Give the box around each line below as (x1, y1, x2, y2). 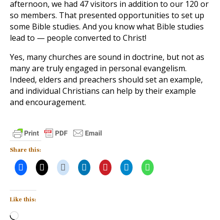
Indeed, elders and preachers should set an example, (10, 74, 203, 85)
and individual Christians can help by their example (10, 85, 196, 96)
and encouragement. (10, 97, 86, 108)
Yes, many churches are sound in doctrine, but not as (10, 52, 204, 62)
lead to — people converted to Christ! (10, 32, 146, 43)
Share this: (10, 146, 41, 154)
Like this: (10, 196, 36, 203)
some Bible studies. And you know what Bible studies (10, 21, 204, 32)
